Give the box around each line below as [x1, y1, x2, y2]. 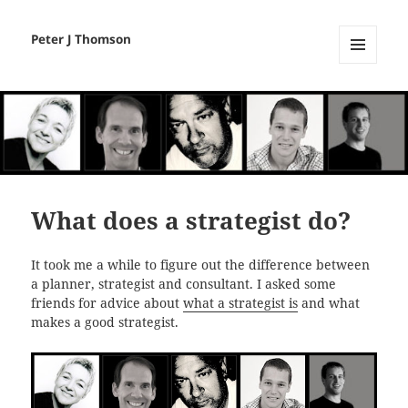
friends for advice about [31, 295, 184, 312]
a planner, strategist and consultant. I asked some [31, 276, 337, 293]
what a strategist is [183, 295, 299, 312]
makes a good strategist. [31, 314, 179, 331]
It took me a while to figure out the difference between [31, 257, 371, 274]
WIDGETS [339, 94, 391, 110]
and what [298, 295, 361, 312]
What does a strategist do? [31, 204, 352, 238]
